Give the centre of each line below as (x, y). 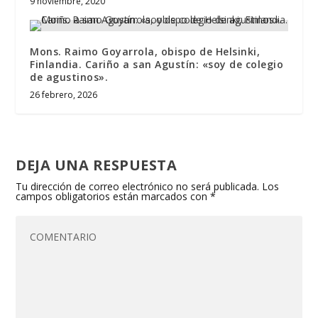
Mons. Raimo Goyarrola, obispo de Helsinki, (145, 52)
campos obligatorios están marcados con (113, 197)
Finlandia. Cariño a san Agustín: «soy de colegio (157, 65)
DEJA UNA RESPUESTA (97, 165)
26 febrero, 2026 (64, 95)
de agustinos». (69, 77)
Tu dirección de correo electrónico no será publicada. (138, 187)
